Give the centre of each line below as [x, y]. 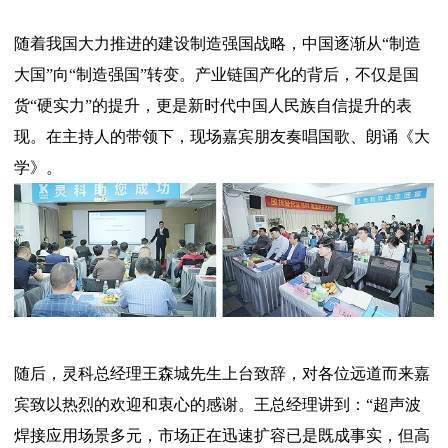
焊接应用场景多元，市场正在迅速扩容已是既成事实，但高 [222, 436]
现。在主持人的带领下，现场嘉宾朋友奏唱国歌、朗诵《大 [222, 136]
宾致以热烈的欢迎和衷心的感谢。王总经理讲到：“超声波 [217, 405]
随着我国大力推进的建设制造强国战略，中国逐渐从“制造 [217, 43]
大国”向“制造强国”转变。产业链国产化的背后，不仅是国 [216, 74]
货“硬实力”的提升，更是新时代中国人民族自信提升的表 [213, 105]
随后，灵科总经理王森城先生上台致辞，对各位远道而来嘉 [222, 374]
